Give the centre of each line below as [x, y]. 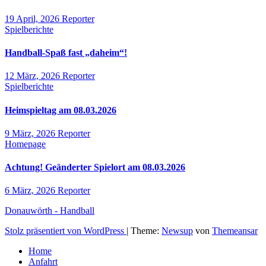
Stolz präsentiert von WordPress [66, 231]
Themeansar [235, 231]
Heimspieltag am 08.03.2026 [61, 110]
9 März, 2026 [31, 133]
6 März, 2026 [31, 191]
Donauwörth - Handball [50, 211]
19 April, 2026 [33, 18]
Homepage [25, 144]
